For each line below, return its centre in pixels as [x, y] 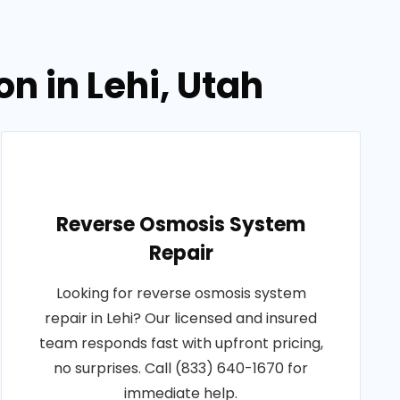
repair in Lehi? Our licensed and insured [181, 318]
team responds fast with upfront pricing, [181, 343]
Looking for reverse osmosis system [181, 293]
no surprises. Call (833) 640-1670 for [181, 368]
